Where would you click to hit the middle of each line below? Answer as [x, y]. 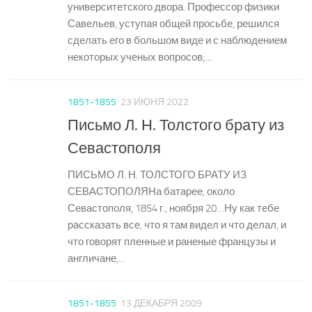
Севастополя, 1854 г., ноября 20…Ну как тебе [173, 208]
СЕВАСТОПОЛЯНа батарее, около [151, 191]
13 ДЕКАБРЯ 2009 [161, 303]
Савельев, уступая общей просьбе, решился [173, 23]
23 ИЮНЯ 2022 [155, 102]
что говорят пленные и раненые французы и [172, 241]
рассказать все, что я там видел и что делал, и [177, 225]
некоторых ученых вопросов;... [140, 57]
